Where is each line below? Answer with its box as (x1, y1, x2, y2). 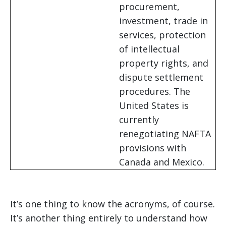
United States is (119, 99, 189, 112)
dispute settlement (119, 71, 203, 84)
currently (119, 114, 159, 126)
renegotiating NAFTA (119, 128, 211, 140)
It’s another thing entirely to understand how (10, 212, 207, 224)
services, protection (119, 29, 206, 41)
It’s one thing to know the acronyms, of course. (10, 198, 215, 210)
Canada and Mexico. (119, 156, 204, 168)
